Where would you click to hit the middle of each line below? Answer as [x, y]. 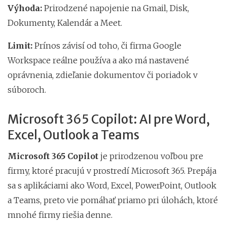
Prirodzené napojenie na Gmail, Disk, [116, 8]
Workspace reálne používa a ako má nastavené [98, 60]
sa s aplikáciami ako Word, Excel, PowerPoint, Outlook [112, 185]
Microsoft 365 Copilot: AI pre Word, [109, 119]
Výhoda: [25, 8]
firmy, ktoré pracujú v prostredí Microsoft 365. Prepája [112, 171]
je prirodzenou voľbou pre [151, 156]
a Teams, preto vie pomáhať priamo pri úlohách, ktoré [113, 200]
